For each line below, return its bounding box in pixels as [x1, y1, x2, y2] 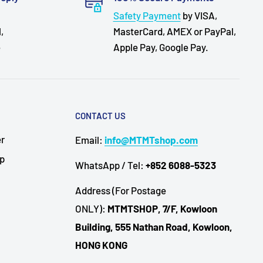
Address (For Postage [75, 184, 166, 196]
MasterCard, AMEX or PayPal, [113, 25, 236, 38]
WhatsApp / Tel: [75, 159, 146, 171]
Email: [75, 134, 104, 146]
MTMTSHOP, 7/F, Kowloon [107, 202, 217, 214]
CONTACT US [75, 110, 126, 122]
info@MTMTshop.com [104, 134, 198, 146]
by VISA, [180, 9, 217, 22]
